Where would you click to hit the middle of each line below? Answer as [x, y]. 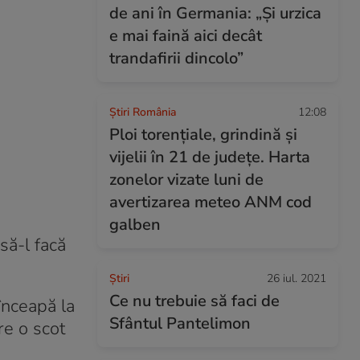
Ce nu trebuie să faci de [194, 301]
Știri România [143, 112]
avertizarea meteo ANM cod [211, 202]
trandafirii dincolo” [176, 58]
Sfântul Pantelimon [180, 323]
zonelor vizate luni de [186, 180]
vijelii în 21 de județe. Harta [210, 157]
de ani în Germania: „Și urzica [215, 13]
